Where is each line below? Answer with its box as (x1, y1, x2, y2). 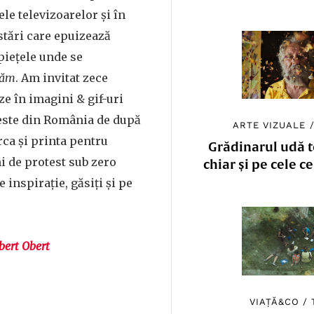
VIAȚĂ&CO (249, 296, 299, 307)
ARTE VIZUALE (233, 120, 306, 131)
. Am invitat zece (15, 71, 108, 85)
